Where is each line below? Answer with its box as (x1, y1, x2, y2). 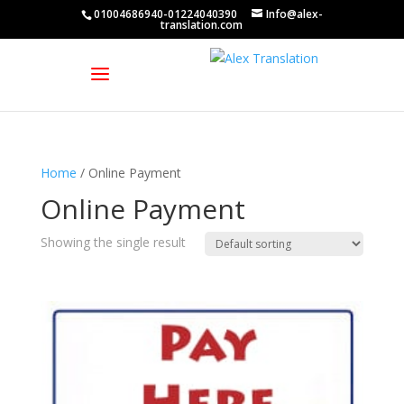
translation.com (161, 17, 243, 32)
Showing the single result (40, 234, 186, 251)
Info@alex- (265, 6, 323, 22)
